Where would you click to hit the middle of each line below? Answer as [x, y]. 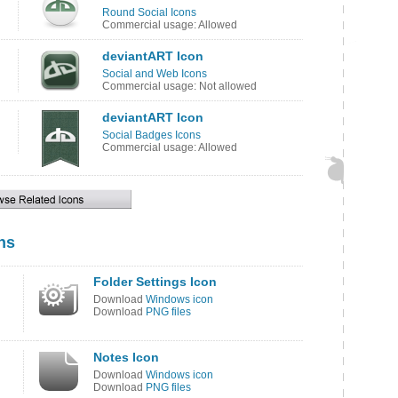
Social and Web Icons [155, 74]
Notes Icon [126, 357]
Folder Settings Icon [155, 282]
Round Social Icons [149, 12]
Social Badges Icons [151, 135]
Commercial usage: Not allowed [179, 86]
